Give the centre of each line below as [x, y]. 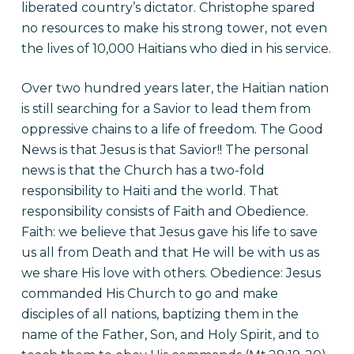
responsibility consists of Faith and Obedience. [164, 211]
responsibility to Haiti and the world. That [150, 191]
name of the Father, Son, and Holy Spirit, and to [170, 335]
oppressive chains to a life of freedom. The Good [172, 129]
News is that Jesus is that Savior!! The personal [165, 150]
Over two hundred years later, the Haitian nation [175, 88]
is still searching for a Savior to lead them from [166, 109]
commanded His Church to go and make [149, 294]
